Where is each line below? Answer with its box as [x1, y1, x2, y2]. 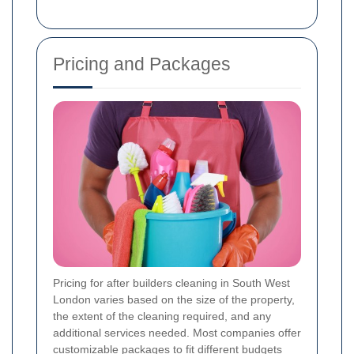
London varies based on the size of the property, [53, 292, 295, 306]
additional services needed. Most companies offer [53, 326, 301, 339]
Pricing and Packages [53, 54, 231, 75]
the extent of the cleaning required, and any [53, 309, 271, 322]
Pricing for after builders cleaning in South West [53, 276, 290, 289]
